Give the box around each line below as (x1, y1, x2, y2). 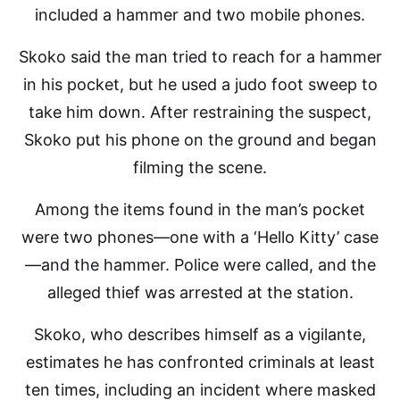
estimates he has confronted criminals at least (25, 353, 375, 371)
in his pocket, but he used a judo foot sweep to (22, 75, 378, 94)
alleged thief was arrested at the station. (46, 283, 354, 302)
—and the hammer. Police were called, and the (24, 255, 376, 274)
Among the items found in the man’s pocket (35, 200, 365, 219)
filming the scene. (133, 158, 267, 177)
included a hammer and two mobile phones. (35, 5, 365, 24)
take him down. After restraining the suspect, (29, 103, 371, 121)
